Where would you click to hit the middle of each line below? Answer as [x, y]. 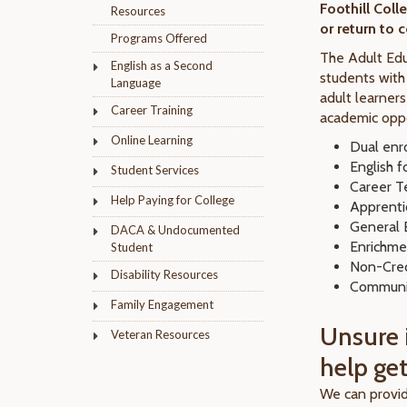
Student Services [155, 170]
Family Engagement [162, 304]
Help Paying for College [173, 200]
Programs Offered [159, 38]
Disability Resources [164, 274]
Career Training [152, 110]
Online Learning [152, 140]
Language [136, 83]
